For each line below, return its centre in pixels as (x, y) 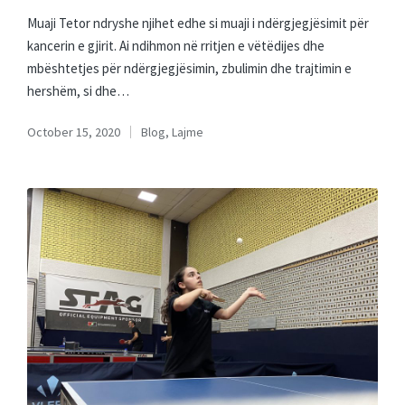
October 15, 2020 (74, 132)
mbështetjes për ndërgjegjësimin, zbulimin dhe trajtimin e (189, 68)
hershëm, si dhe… (78, 90)
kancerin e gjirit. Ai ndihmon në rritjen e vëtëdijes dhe (176, 45)
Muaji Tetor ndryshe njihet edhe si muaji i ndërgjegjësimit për (198, 23)
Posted (159, 141)
